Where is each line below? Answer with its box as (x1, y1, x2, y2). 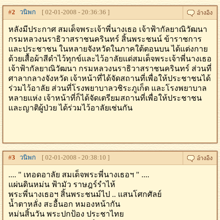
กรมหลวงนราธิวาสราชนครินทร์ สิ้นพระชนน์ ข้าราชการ (8, 35, 202, 43)
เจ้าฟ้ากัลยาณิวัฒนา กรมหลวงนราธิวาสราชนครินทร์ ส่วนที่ (8, 64, 212, 73)
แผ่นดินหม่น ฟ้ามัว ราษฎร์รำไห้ (8, 180, 115, 189)
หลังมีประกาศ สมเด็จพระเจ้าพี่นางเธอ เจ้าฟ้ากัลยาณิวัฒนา (8, 25, 207, 33)
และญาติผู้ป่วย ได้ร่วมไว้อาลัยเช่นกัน (8, 104, 133, 112)
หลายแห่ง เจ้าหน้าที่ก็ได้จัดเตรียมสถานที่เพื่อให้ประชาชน (8, 94, 202, 102)
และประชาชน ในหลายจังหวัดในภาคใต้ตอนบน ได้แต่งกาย (8, 45, 208, 53)
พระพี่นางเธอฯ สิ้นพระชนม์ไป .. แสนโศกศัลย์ (8, 190, 162, 198)
